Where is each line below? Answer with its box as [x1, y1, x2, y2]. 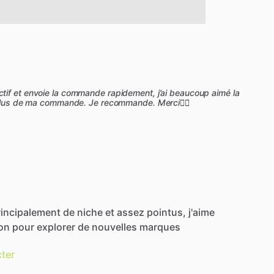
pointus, [147, 206, 186, 218]
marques [139, 220, 180, 233]
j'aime [188, 206, 215, 218]
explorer [37, 220, 75, 233]
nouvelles [92, 220, 137, 233]
